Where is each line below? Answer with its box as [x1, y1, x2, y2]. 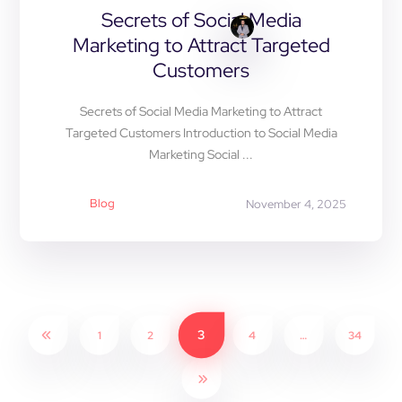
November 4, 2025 [245, 197, 346, 212]
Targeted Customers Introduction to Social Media [65, 125, 337, 141]
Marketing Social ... [149, 146, 253, 162]
